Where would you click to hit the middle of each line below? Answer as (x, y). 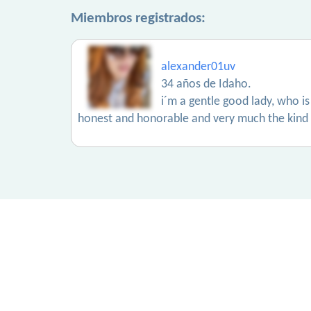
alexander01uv (198, 67)
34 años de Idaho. (206, 84)
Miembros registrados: (138, 18)
